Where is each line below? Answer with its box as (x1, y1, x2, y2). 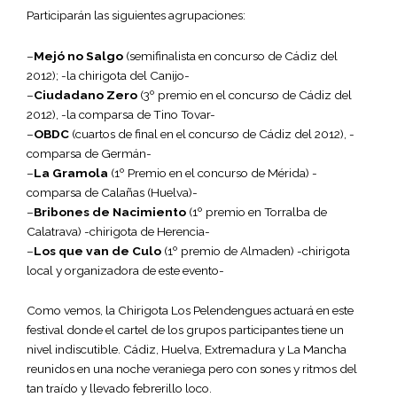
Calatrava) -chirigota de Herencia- (27, 223, 210, 238)
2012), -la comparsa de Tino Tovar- (27, 106, 215, 121)
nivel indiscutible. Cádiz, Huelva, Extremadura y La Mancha (27, 342, 346, 357)
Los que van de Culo (34, 243, 161, 258)
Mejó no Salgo (34, 48, 123, 63)
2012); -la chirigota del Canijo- (27, 67, 190, 82)
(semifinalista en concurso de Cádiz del (123, 48, 338, 63)
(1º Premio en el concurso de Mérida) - (108, 165, 317, 180)
